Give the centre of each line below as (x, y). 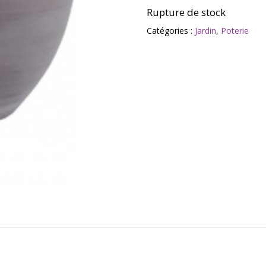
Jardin (205, 31)
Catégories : (170, 31)
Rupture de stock (186, 12)
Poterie (235, 31)
